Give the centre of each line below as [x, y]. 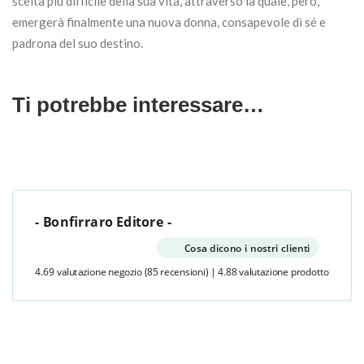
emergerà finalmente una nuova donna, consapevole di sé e [169, 22]
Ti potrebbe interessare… [138, 105]
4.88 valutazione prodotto [273, 272]
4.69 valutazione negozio [89, 272]
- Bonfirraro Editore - [104, 222]
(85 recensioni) [176, 272]
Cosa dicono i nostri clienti [247, 248]
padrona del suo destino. [78, 43]
